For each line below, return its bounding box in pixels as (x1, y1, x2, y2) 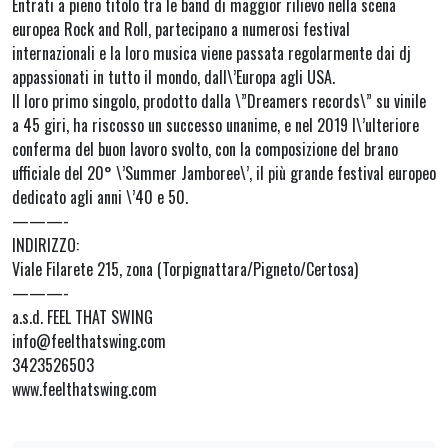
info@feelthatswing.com (12, 328, 166, 353)
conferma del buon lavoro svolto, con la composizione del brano (12, 136, 398, 161)
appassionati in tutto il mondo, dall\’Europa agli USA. (12, 64, 335, 89)
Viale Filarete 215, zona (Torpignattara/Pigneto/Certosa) (12, 256, 358, 281)
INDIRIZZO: (12, 232, 79, 257)
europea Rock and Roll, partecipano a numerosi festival (12, 16, 350, 41)
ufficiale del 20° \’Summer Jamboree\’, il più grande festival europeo (12, 160, 436, 185)
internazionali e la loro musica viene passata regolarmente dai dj (12, 40, 411, 65)
